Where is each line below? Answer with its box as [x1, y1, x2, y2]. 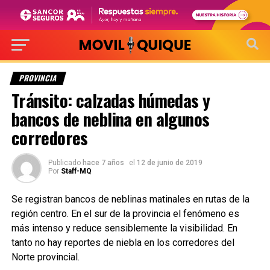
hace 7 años [82, 158, 124, 167]
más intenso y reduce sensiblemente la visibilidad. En [11, 222, 237, 234]
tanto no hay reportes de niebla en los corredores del [11, 236, 234, 248]
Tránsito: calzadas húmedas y [11, 87, 210, 113]
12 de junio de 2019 [136, 158, 202, 167]
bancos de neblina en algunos [11, 105, 210, 131]
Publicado [48, 158, 81, 167]
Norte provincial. [11, 251, 80, 263]
